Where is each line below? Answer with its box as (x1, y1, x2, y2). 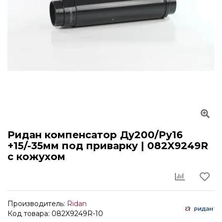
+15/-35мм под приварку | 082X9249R (7, 140, 208, 152)
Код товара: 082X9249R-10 (7, 209, 103, 218)
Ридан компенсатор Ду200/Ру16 (7, 129, 183, 141)
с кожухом (7, 151, 65, 163)
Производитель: (7, 199, 67, 208)
